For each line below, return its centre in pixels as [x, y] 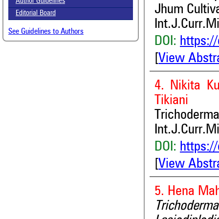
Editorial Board [36, 14]
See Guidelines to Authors [46, 32]
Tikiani [171, 100]
